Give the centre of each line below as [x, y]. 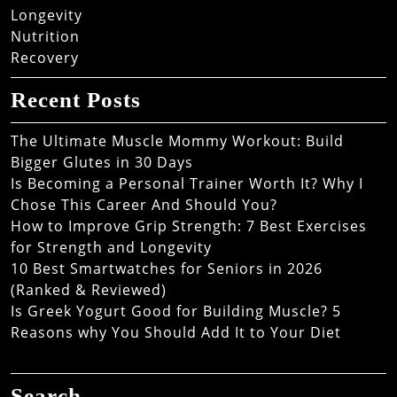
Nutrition [45, 36]
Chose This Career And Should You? [144, 205]
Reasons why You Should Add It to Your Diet [176, 332]
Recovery [45, 58]
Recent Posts [76, 100]
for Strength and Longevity [111, 247]
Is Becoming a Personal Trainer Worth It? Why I [187, 183]
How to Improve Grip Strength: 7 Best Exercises [189, 226]
